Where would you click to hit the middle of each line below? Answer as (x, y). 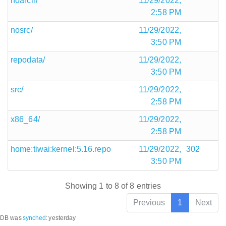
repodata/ (28, 60)
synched (34, 218)
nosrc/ (22, 30)
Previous (149, 203)
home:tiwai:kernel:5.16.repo (61, 149)
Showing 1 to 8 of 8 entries (113, 186)
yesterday (62, 218)
